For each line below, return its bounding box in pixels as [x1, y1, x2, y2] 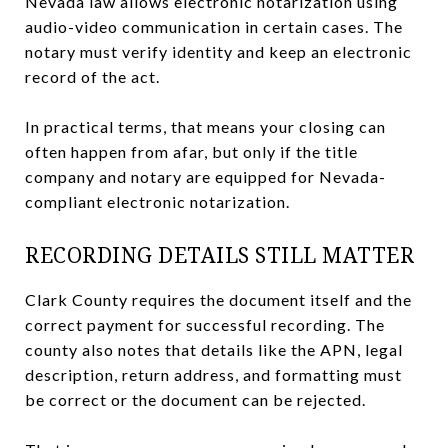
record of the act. [25, 66, 160, 86]
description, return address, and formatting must [25, 364, 402, 384]
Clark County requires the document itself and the [25, 289, 412, 309]
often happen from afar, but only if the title [25, 141, 358, 161]
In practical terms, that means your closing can [25, 116, 386, 136]
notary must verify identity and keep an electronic [25, 41, 412, 61]
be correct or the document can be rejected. [25, 389, 366, 409]
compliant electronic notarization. [25, 191, 290, 211]
